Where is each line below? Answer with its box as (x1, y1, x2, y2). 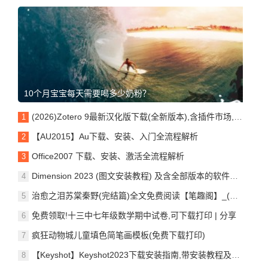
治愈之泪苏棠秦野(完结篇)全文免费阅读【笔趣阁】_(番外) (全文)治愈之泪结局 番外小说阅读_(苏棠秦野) (32, 190, 230, 200)
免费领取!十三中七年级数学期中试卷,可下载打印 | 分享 (32, 210, 236, 220)
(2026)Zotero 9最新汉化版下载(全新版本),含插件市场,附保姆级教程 (32, 111, 234, 121)
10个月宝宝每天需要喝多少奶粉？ (24, 88, 151, 98)
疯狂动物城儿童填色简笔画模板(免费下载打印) (32, 230, 205, 240)
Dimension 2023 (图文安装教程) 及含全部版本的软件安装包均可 (32, 170, 230, 181)
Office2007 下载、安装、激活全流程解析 (32, 151, 184, 161)
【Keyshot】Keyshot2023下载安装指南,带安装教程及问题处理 (32, 249, 232, 260)
